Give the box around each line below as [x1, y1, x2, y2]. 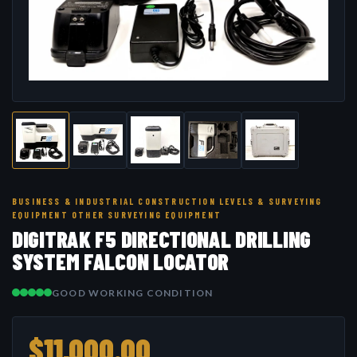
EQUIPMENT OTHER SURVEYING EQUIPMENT [12, 209, 222, 220]
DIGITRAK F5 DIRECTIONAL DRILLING [12, 225, 312, 253]
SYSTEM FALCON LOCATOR [12, 247, 229, 275]
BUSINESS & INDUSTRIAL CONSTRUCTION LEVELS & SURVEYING [12, 195, 323, 206]
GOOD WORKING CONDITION [52, 286, 214, 299]
